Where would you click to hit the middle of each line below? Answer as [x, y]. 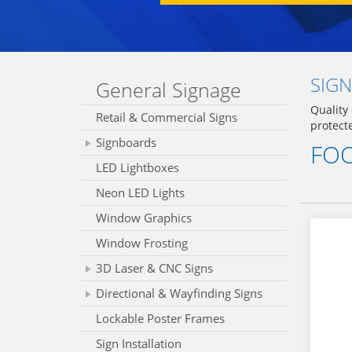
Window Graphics [144, 218]
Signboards [126, 142]
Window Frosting [142, 243]
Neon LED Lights [140, 192]
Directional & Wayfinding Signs [179, 293]
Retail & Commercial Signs [167, 117]
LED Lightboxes [137, 167]
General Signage [169, 90]
